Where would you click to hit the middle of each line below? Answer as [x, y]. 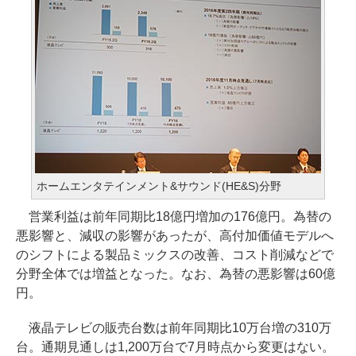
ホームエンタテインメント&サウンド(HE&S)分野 [159, 186]
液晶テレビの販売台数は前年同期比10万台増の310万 [174, 328]
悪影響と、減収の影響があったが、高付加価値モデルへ [175, 236]
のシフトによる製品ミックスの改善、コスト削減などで [175, 255]
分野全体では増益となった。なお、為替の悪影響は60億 [176, 274]
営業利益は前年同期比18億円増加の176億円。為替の [174, 217]
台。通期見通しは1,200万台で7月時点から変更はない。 [175, 347]
